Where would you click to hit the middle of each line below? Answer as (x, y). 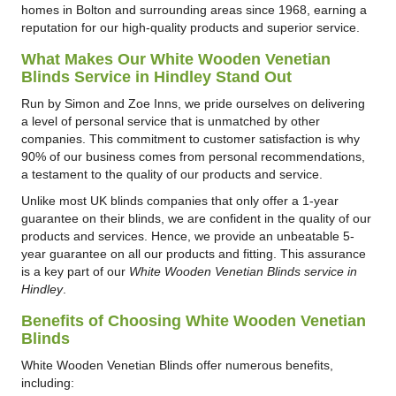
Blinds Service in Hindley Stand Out (156, 76)
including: (47, 382)
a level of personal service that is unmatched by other (170, 121)
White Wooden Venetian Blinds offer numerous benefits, (177, 365)
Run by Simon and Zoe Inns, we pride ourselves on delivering (193, 103)
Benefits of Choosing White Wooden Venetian (193, 320)
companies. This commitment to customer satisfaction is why (190, 138)
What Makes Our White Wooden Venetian (175, 59)
